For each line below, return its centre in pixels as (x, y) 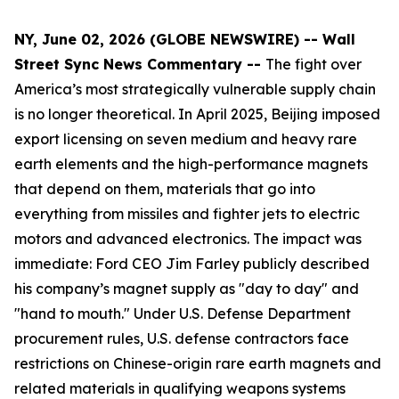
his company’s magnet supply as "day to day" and (187, 288)
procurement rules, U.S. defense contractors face (182, 338)
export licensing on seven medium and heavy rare (186, 138)
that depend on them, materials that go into (165, 188)
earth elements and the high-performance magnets (191, 163)
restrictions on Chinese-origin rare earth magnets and (198, 363)
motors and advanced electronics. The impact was (188, 238)
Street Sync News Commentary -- (140, 64)
